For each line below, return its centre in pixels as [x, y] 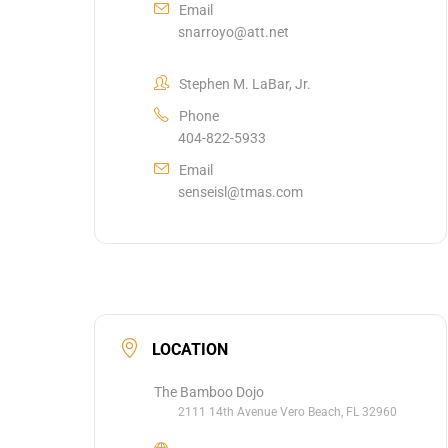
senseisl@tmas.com [240, 191]
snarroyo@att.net [233, 31]
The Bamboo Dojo [209, 391]
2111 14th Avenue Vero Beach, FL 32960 [287, 411]
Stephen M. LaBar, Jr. [245, 83]
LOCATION [190, 349]
